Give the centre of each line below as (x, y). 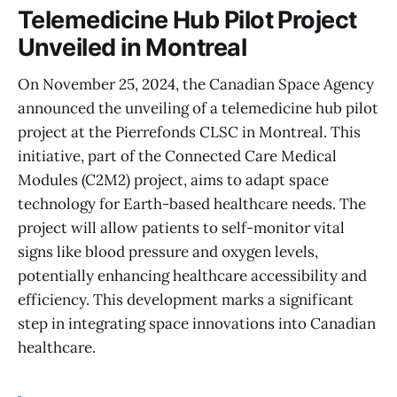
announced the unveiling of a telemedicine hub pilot (198, 109)
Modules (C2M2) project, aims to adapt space (173, 180)
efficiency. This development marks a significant (186, 300)
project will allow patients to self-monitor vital (181, 228)
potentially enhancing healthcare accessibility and (192, 276)
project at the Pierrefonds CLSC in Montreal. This (189, 132)
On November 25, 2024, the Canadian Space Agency (196, 85)
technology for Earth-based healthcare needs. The (192, 204)
